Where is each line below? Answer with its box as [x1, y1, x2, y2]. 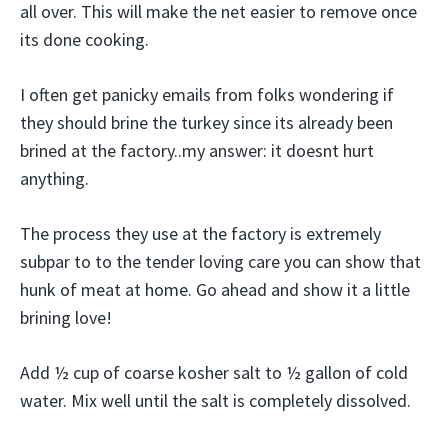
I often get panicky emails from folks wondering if [20, 83, 394, 106]
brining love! [20, 306, 112, 329]
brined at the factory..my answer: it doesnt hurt [20, 139, 374, 162]
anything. [20, 167, 89, 190]
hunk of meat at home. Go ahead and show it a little [20, 278, 410, 301]
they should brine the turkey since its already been [20, 111, 393, 134]
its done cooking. [20, 28, 149, 51]
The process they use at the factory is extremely [20, 222, 381, 245]
